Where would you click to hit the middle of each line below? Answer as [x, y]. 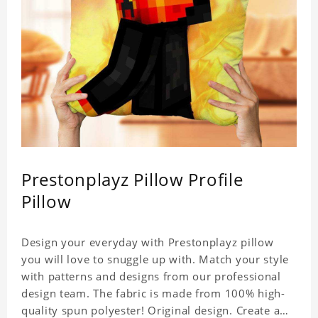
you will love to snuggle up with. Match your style [155, 259]
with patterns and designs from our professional [151, 276]
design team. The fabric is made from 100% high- [153, 294]
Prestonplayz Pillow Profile [132, 180]
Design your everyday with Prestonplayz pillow [148, 242]
